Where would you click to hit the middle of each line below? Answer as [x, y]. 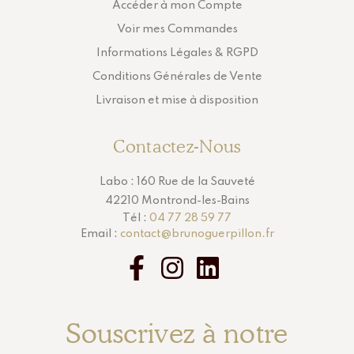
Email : [100, 234]
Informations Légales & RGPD [177, 53]
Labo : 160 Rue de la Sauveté [177, 182]
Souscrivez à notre [177, 333]
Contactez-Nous [177, 147]
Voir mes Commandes [177, 30]
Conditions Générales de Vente [177, 77]
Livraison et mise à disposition [177, 101]
